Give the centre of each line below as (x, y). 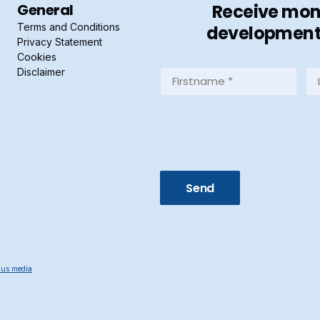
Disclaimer (41, 72)
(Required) (185, 103)
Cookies (37, 57)
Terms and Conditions (69, 27)
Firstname (188, 74)
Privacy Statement (60, 42)
